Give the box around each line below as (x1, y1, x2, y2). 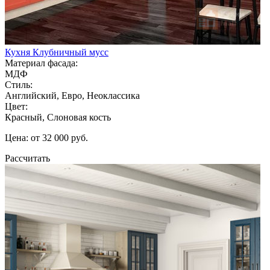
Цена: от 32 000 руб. (5, 132, 88, 143)
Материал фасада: (5, 57, 78, 68)
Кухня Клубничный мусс (5, 46, 108, 57)
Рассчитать (5, 152, 50, 163)
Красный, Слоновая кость (5, 111, 111, 122)
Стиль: (5, 79, 33, 90)
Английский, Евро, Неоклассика (5, 90, 140, 101)
